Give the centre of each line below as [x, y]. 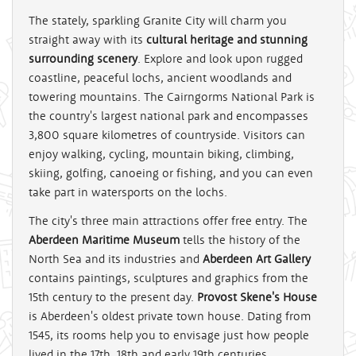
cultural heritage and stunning [227, 40]
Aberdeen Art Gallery [257, 259]
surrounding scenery [83, 59]
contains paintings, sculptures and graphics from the [168, 278]
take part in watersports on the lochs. [128, 192]
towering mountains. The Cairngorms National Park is [172, 97]
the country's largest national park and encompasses [168, 116]
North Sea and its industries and [116, 259]
